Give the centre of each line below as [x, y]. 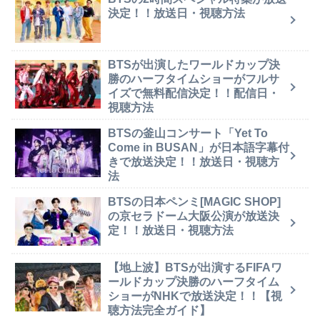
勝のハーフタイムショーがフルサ [194, 79]
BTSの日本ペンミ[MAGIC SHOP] [194, 201]
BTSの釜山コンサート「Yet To [188, 133]
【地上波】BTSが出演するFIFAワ [195, 267]
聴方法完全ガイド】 [159, 310]
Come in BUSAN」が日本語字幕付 [199, 147]
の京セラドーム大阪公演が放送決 [194, 216]
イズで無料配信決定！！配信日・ [194, 93]
